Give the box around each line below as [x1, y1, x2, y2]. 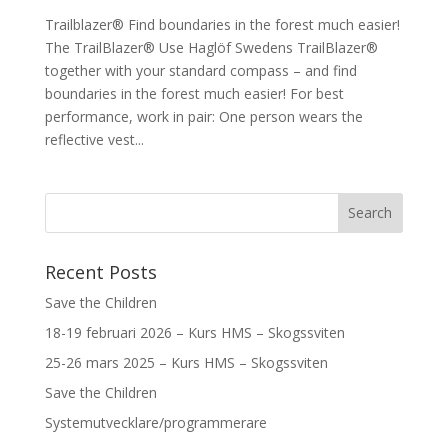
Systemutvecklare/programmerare [44, 412, 267, 432]
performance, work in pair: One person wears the [44, 106, 363, 126]
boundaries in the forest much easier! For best [44, 83, 344, 103]
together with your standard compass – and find [44, 60, 357, 80]
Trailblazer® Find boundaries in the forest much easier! [44, 14, 400, 34]
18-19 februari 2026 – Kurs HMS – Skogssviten [44, 322, 345, 342]
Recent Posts [44, 259, 157, 284]
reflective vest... [44, 129, 144, 149]
